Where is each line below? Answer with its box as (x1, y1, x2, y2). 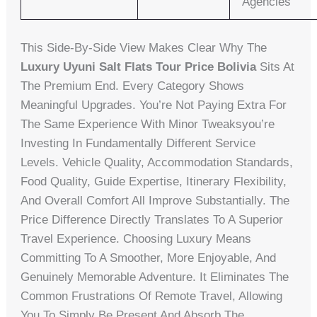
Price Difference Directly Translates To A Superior (21, 212, 284, 226)
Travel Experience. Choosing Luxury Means (21, 231, 252, 246)
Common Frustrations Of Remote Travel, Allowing (21, 289, 283, 303)
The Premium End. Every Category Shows (21, 79, 245, 93)
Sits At (256, 59, 295, 74)
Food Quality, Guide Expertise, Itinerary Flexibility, (21, 174, 287, 188)
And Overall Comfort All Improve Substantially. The (21, 193, 290, 207)
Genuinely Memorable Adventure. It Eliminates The (21, 270, 289, 284)
